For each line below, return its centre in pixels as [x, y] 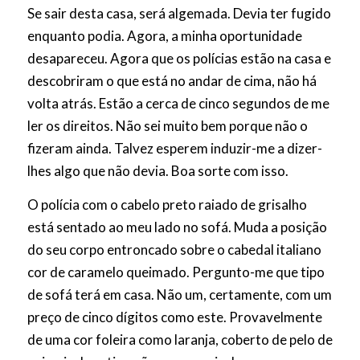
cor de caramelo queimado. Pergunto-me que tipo [176, 272]
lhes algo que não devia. [99, 170]
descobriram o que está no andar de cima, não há [172, 80]
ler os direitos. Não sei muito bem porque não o [167, 125]
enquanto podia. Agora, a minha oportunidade [164, 35]
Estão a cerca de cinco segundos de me [214, 103]
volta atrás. [63, 103]
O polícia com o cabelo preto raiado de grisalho [167, 205]
